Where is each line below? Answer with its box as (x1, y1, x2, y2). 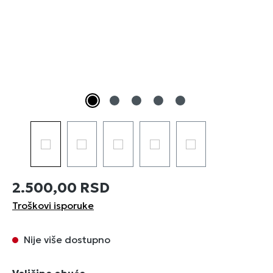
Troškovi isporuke (12, 199, 94, 211)
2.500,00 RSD (12, 179, 110, 196)
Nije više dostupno (21, 233, 110, 246)
